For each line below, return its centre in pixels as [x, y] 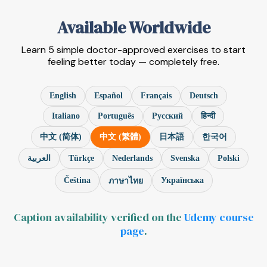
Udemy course [219, 217]
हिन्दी [208, 116]
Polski [229, 158]
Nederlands [132, 158]
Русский [167, 116]
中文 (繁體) [120, 137]
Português [116, 116]
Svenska [185, 158]
